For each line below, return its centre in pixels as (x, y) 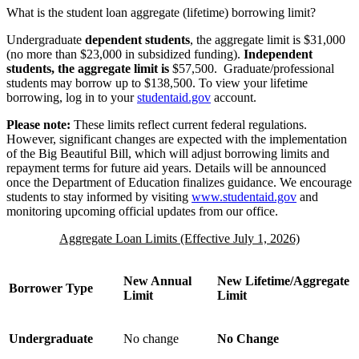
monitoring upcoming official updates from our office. (142, 212)
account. (234, 98)
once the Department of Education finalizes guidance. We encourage (179, 183)
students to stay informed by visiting (99, 197)
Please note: (38, 125)
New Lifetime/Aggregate (283, 281)
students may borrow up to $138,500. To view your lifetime (157, 83)
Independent (278, 54)
